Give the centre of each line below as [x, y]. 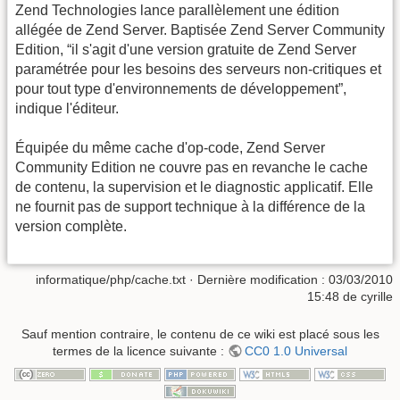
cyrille [377, 297]
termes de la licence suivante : [140, 350]
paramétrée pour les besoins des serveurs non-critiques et [198, 69]
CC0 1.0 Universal [296, 350]
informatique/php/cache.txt [111, 280]
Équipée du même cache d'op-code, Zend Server [170, 147]
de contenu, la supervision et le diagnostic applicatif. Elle [194, 187]
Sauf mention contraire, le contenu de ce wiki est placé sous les [200, 333]
